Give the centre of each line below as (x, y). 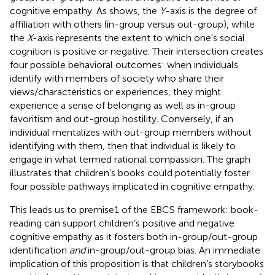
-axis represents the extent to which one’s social (139, 37)
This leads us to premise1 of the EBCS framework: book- (134, 209)
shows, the (134, 10)
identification (40, 250)
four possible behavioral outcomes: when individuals (124, 64)
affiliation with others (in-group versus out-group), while (132, 24)
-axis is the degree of (211, 10)
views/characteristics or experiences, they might (115, 91)
